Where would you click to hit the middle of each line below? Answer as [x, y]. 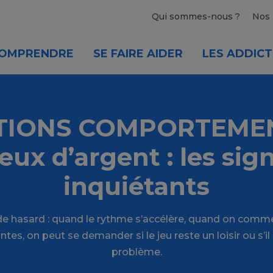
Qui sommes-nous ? [196, 16]
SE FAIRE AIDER [138, 54]
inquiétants [136, 186]
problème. [136, 252]
